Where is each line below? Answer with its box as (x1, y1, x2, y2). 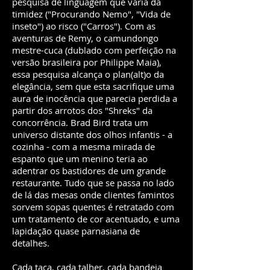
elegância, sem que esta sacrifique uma (12, 80, 174, 92)
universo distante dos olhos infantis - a (12, 128, 172, 140)
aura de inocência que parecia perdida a (12, 92, 177, 104)
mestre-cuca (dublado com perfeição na (12, 44, 176, 56)
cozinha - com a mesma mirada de (12, 140, 155, 152)
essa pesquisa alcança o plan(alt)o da (12, 68, 164, 80)
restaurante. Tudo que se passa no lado (12, 177, 174, 189)
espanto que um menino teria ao (12, 152, 148, 165)
